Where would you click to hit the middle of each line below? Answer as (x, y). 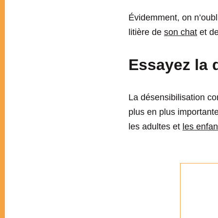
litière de (146, 32)
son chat (181, 32)
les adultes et (155, 127)
